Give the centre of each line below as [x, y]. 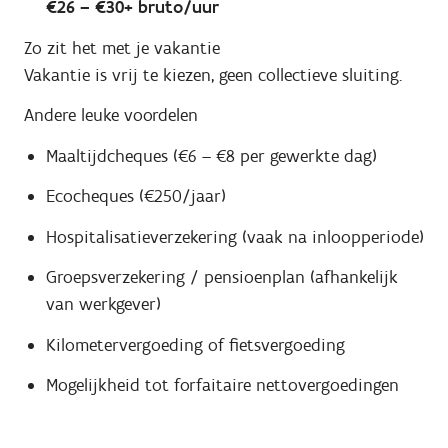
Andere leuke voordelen [111, 115]
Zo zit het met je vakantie [122, 47]
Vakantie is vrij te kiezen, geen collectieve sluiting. [213, 74]
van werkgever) [103, 304]
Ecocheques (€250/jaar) [135, 196]
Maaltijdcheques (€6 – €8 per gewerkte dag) [211, 155]
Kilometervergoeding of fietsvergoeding [195, 344]
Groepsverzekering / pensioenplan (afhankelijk [221, 277]
